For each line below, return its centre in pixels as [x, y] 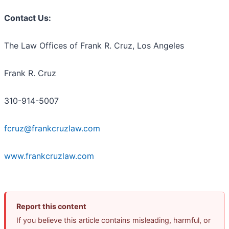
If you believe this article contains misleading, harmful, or [113, 220]
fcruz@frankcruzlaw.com [52, 129]
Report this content [51, 207]
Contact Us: [28, 18]
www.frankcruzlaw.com [49, 156]
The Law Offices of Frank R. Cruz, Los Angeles [94, 46]
